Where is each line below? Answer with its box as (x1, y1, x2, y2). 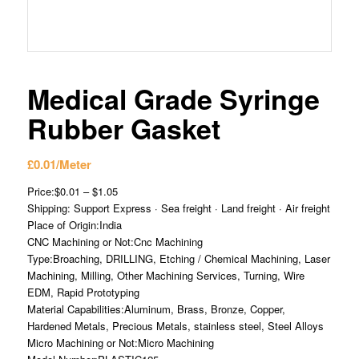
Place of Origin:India (26, 216, 122, 232)
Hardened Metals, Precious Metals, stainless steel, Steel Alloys (26, 317, 324, 333)
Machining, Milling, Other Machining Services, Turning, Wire (26, 267, 305, 283)
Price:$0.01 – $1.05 (26, 183, 118, 199)
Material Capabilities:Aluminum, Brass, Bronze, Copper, (26, 301, 285, 317)
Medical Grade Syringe (26, 79, 320, 118)
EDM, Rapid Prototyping (26, 284, 139, 300)
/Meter (55, 155, 91, 173)
